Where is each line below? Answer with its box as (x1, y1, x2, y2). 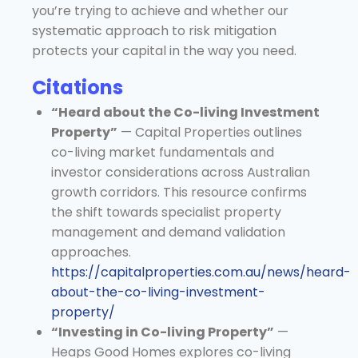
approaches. (51, 242, 131, 261)
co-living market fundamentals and (51, 142, 274, 161)
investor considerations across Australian (51, 162, 310, 181)
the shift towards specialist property (51, 202, 281, 221)
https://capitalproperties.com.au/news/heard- (51, 262, 351, 281)
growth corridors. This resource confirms (51, 182, 307, 201)
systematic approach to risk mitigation (32, 21, 276, 40)
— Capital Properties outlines (117, 122, 302, 141)
